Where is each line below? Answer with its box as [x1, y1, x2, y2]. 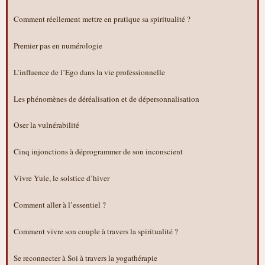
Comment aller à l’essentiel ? [14, 199, 106, 211]
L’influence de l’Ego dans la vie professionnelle [14, 66, 165, 77]
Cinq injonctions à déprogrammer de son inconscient [14, 146, 183, 157]
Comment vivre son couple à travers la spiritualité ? [14, 226, 178, 237]
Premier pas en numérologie [14, 40, 102, 51]
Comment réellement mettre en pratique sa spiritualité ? [14, 13, 190, 24]
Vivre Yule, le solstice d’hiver [14, 173, 109, 184]
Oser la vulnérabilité [14, 119, 79, 131]
